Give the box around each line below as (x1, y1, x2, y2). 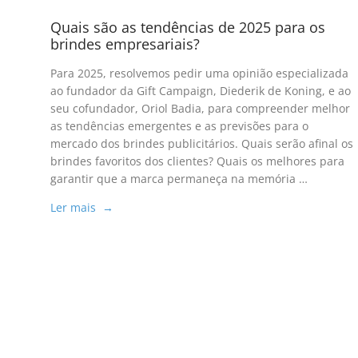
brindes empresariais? (50, 34, 200, 54)
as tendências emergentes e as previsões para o (50, 118, 308, 134)
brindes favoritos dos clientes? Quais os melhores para (50, 153, 344, 169)
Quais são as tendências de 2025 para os (50, 18, 325, 38)
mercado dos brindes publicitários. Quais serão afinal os (50, 136, 353, 152)
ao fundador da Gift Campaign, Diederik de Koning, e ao (50, 83, 351, 99)
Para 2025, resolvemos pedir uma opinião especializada (50, 66, 348, 82)
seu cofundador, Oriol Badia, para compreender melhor (50, 101, 350, 117)
